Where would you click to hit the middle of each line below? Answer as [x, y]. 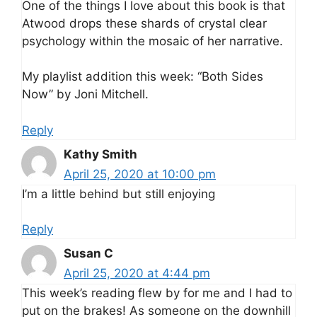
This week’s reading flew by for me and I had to [157, 293]
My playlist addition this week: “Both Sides [143, 77]
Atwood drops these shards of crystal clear [144, 23]
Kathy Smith [100, 154]
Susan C [88, 254]
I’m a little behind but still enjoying [119, 194]
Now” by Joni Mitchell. [85, 94]
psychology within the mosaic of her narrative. [152, 41]
